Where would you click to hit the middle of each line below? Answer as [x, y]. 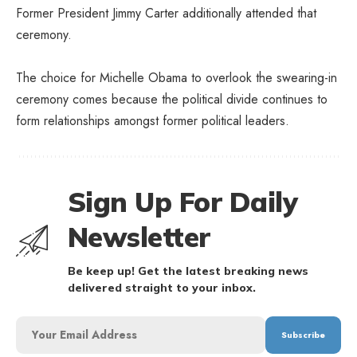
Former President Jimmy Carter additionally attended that [166, 13]
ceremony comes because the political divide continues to [172, 99]
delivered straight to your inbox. [162, 287]
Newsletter [139, 237]
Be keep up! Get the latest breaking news [188, 271]
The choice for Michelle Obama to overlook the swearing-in [177, 77]
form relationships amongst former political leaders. [153, 120]
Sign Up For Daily [183, 202]
